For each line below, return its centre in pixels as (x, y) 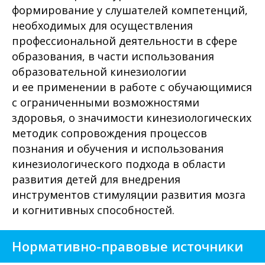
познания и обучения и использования (118, 148)
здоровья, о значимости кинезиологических (132, 118)
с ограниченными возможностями (106, 102)
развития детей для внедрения (96, 179)
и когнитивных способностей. (93, 210)
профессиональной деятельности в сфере (125, 41)
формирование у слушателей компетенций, (130, 10)
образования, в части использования (113, 56)
